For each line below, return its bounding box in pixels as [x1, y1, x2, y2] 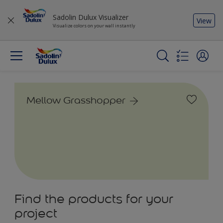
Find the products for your [14, 191, 173, 207]
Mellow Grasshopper [26, 94, 125, 106]
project [14, 206, 57, 221]
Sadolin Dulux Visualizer [53, 12, 128, 22]
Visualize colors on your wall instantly [53, 22, 135, 29]
